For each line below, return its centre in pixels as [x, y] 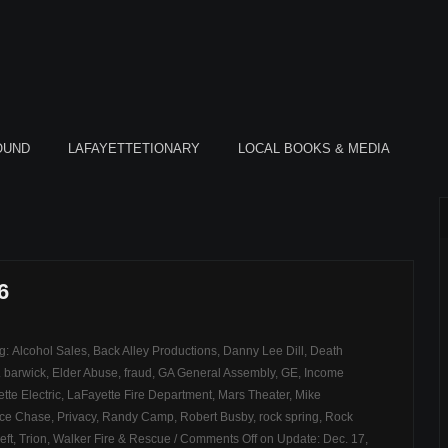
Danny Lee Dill [263, 351]
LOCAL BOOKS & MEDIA [314, 148]
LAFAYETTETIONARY [134, 148]
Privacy [76, 417]
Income [324, 373]
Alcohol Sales [49, 351]
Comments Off [218, 439]
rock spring [289, 417]
